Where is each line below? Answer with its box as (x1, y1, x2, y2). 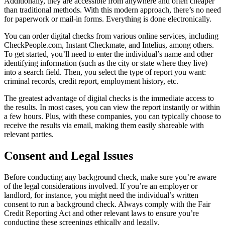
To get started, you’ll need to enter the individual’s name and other (4, 50, 213, 59)
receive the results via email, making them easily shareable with (4, 121, 204, 130)
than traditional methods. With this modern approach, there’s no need (4, 6, 221, 15)
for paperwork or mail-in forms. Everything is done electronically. (4, 15, 211, 24)
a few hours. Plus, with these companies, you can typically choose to (4, 112, 221, 121)
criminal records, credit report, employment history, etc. (4, 77, 178, 86)
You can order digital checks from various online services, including (4, 32, 218, 41)
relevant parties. (4, 130, 54, 139)
